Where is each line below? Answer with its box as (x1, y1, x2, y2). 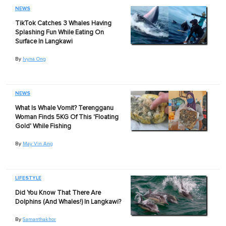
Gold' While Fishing (15, 123, 71, 130)
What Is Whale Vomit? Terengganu (15, 104, 114, 111)
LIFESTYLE (15, 175, 41, 181)
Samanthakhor (22, 216, 56, 222)
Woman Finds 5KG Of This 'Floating (15, 114, 119, 121)
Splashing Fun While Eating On (15, 29, 104, 36)
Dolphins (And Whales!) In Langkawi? (15, 198, 121, 205)
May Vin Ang (22, 141, 53, 146)
